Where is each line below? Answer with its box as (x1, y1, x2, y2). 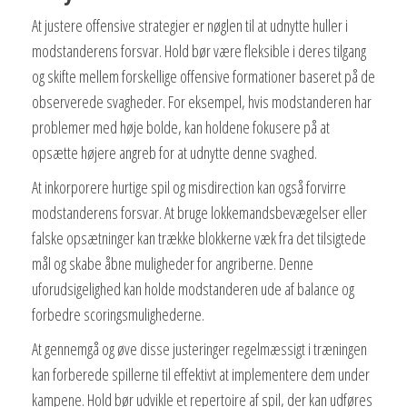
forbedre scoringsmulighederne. (32, 303, 204, 325)
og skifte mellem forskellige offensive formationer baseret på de (32, 65, 375, 87)
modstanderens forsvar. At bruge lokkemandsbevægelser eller (32, 201, 367, 223)
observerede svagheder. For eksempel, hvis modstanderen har (32, 90, 372, 113)
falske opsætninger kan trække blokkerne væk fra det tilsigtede (32, 226, 366, 249)
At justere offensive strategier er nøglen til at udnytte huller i (32, 14, 348, 36)
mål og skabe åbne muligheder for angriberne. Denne (32, 252, 313, 274)
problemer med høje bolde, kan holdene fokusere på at (32, 115, 330, 138)
